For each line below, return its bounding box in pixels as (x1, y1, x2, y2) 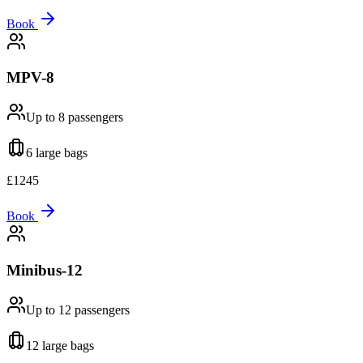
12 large (26, 338, 67, 352)
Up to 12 (26, 302, 71, 317)
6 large (26, 146, 61, 160)
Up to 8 (26, 110, 65, 125)
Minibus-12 (6, 261, 83, 279)
